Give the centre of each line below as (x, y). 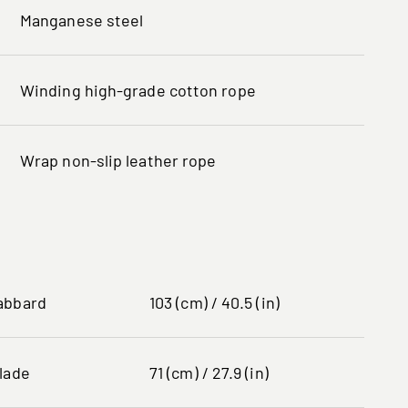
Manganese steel (82, 20)
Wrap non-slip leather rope (118, 160)
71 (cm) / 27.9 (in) (209, 372)
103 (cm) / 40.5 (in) (214, 302)
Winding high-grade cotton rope (138, 90)
